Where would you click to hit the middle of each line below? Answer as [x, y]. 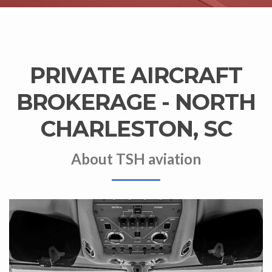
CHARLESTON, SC [136, 129]
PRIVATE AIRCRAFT [136, 75]
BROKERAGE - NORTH [136, 102]
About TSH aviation [136, 159]
